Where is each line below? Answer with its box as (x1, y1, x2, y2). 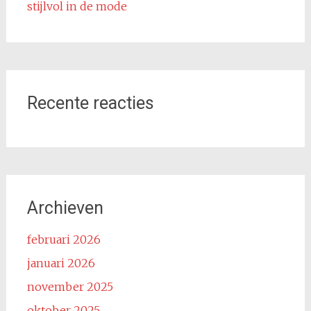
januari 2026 (26, 256, 95, 270)
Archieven (26, 198, 103, 218)
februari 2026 (26, 233, 101, 246)
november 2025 (26, 280, 113, 294)
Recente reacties (26, 93, 154, 113)
